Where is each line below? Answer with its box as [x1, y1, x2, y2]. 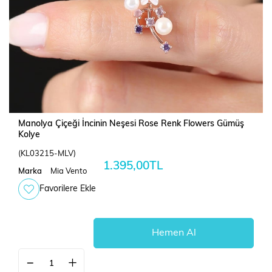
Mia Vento [50, 168, 87, 176]
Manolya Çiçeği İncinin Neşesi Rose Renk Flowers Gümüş [18, 120, 244, 129]
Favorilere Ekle [39, 185, 96, 194]
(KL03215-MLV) [18, 150, 76, 158]
